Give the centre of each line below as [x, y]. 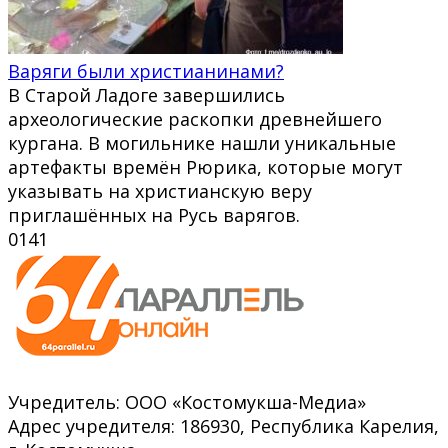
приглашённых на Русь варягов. [154, 214]
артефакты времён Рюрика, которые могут [205, 166]
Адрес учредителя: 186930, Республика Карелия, [223, 425]
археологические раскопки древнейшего [195, 118]
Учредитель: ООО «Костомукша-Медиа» [187, 401]
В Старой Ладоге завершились [146, 94]
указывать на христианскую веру [160, 190]
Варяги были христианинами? [146, 70]
